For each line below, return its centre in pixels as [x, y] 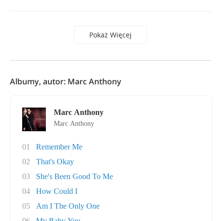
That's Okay [55, 162]
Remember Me [59, 147]
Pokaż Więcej [110, 35]
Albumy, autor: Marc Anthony [66, 81]
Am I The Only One [68, 206]
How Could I [57, 191]
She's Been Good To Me [74, 176]
